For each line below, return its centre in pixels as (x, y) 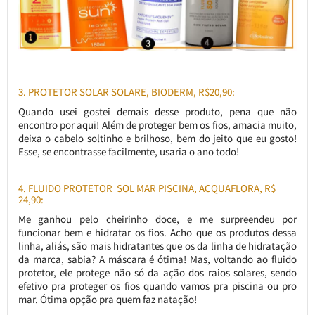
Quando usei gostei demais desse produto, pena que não (157, 111)
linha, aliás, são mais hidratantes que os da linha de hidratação (157, 245)
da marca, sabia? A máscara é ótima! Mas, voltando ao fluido (157, 259)
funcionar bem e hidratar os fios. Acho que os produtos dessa (157, 232)
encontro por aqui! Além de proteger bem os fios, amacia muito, (157, 124)
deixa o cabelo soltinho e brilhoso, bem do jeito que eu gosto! (157, 138)
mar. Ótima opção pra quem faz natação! (107, 299)
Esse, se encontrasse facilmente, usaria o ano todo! (128, 151)
